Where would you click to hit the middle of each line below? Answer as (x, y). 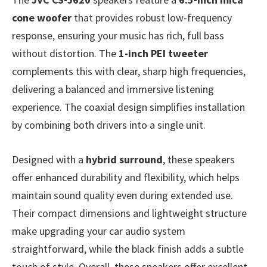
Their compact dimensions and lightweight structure (129, 213)
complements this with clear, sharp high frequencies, (129, 72)
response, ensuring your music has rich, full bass (118, 36)
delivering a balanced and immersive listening (113, 89)
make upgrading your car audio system (99, 231)
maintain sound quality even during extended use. (122, 195)
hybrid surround (124, 160)
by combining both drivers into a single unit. (109, 125)
